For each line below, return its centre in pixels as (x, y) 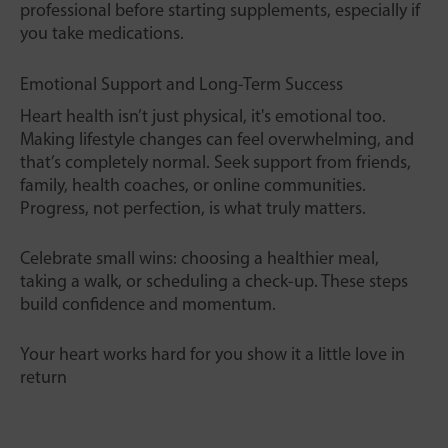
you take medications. (102, 33)
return (43, 377)
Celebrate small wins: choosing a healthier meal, (199, 258)
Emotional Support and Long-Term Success (181, 84)
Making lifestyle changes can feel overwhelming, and (217, 139)
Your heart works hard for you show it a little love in (212, 354)
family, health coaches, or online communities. (193, 185)
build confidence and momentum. (148, 304)
